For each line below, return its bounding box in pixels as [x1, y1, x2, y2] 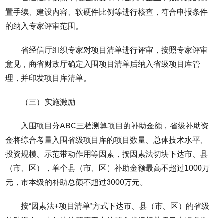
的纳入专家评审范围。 [5, 21, 84, 30]
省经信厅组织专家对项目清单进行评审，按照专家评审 [21, 45, 208, 54]
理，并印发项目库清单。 [5, 73, 91, 82]
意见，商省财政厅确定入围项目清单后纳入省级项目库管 [5, 59, 200, 68]
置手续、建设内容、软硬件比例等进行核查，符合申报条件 [5, 7, 208, 16]
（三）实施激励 [21, 97, 76, 106]
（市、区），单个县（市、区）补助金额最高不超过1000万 [5, 163, 210, 172]
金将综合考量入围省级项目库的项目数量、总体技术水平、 [5, 135, 208, 144]
